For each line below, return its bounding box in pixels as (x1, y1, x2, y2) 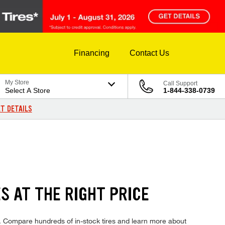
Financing (74, 49, 109, 58)
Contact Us (130, 49, 169, 58)
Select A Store (5, 86, 51, 95)
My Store (5, 79, 30, 86)
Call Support (163, 80, 197, 87)
